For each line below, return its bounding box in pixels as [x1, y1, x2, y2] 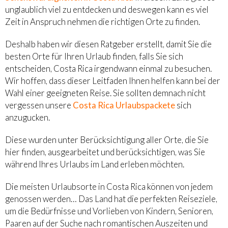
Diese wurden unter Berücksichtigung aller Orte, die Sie [5, 134, 209, 145]
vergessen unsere [5, 99, 73, 110]
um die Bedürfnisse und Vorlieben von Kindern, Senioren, [5, 205, 213, 216]
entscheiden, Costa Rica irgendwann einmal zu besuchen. [5, 63, 212, 74]
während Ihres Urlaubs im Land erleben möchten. [5, 158, 184, 169]
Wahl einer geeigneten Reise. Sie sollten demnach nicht [5, 87, 206, 98]
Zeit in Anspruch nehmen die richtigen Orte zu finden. [5, 16, 200, 27]
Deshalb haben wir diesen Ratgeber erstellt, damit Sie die [5, 38, 212, 49]
